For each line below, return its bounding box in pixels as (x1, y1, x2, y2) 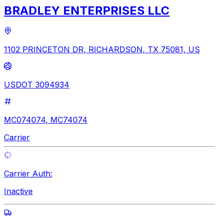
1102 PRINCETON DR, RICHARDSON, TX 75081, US (4, 44, 200, 55)
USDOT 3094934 (4, 80, 69, 90)
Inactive (4, 186, 33, 197)
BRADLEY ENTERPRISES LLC (4, 3, 170, 18)
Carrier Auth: (4, 169, 52, 179)
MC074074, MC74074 (4, 115, 88, 125)
